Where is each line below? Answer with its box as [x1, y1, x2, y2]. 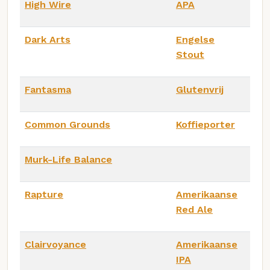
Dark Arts [25, 33, 71, 45]
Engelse [176, 33, 215, 45]
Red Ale [176, 203, 213, 215]
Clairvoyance [25, 238, 86, 250]
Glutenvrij [176, 83, 224, 95]
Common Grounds [25, 118, 110, 130]
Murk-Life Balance [25, 153, 112, 165]
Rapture [25, 188, 63, 200]
